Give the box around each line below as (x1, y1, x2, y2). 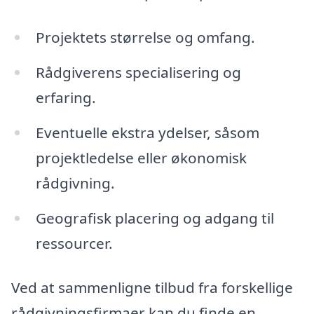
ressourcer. (35, 233, 113, 253)
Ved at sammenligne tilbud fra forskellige (11, 278, 293, 298)
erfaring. (35, 87, 96, 107)
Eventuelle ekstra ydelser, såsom (35, 122, 259, 142)
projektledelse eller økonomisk (35, 147, 247, 168)
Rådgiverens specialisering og (35, 62, 241, 82)
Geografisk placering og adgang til (35, 207, 274, 228)
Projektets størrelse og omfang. (35, 27, 255, 48)
